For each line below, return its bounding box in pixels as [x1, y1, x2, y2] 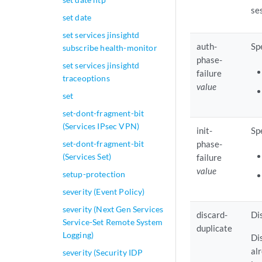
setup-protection [62, 169, 126, 179]
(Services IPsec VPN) [62, 121, 140, 131]
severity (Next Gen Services [62, 204, 164, 214]
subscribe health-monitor [62, 43, 157, 53]
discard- [196, 209, 228, 220]
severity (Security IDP [62, 247, 143, 257]
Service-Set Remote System [62, 217, 163, 227]
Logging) [62, 230, 94, 240]
